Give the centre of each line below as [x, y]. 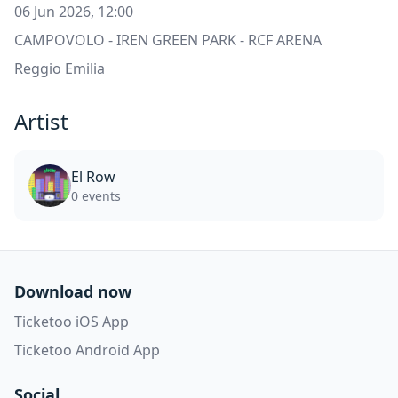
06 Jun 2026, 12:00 [74, 12]
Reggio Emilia [60, 69]
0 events [96, 196]
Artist [41, 122]
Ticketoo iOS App [72, 322]
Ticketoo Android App [87, 350]
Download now [73, 292]
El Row [93, 177]
